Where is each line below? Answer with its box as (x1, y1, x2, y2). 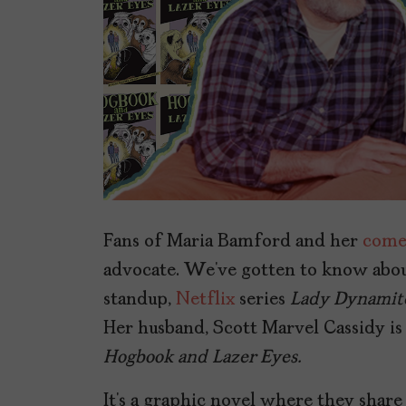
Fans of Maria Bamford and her (103, 233, 362, 251)
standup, (103, 291, 176, 309)
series (235, 291, 290, 309)
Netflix (176, 291, 235, 309)
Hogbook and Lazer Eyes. (103, 349, 301, 367)
